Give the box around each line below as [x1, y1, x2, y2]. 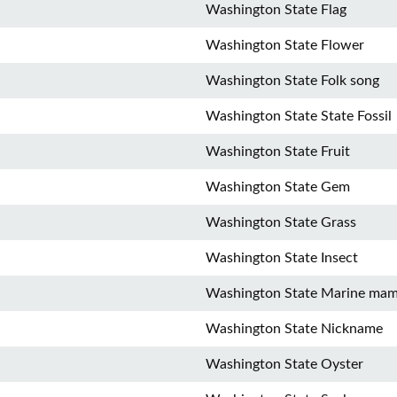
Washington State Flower [206, 38, 364, 52]
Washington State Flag [206, 3, 346, 17]
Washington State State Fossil [206, 109, 392, 123]
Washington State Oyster [206, 357, 363, 371]
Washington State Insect [206, 251, 358, 265]
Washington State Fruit [206, 144, 350, 159]
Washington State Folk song [206, 74, 379, 88]
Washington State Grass [206, 215, 356, 230]
